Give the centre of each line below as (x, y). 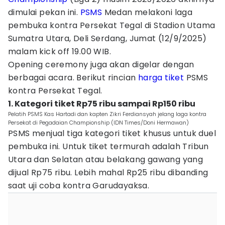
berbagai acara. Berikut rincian (73, 78)
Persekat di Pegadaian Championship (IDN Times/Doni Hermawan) (98, 123)
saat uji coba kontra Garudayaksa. (79, 186)
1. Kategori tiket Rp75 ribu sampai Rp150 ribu (102, 104)
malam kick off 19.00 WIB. (60, 51)
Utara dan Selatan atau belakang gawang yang (106, 159)
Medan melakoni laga (147, 12)
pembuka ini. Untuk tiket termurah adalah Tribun (108, 146)
